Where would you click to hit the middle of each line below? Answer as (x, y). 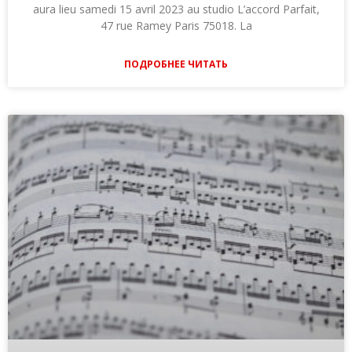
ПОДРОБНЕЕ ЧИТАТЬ (176, 64)
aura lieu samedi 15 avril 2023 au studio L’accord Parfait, (176, 9)
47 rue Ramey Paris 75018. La (176, 26)
